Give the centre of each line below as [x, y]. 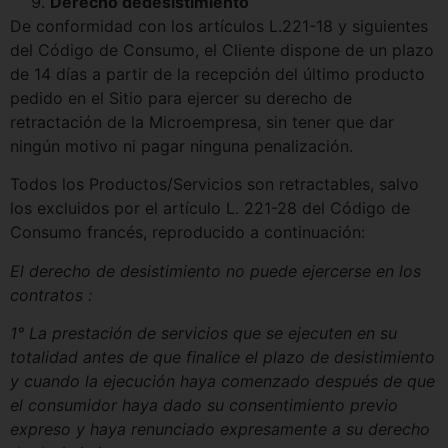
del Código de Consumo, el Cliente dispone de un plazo [222, 49]
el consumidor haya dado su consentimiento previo [204, 404]
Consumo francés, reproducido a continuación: [187, 232]
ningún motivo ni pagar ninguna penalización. [181, 145]
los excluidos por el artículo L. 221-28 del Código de [210, 208]
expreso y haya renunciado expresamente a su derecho [220, 428]
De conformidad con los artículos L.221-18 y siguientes [219, 25]
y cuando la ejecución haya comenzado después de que [222, 380]
